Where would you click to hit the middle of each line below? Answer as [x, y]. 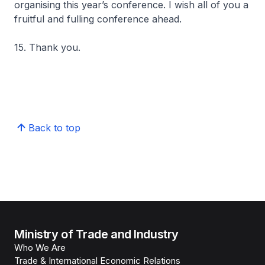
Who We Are [40, 248]
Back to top [54, 128]
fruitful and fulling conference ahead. [99, 19]
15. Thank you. [49, 47]
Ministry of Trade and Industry [96, 234]
